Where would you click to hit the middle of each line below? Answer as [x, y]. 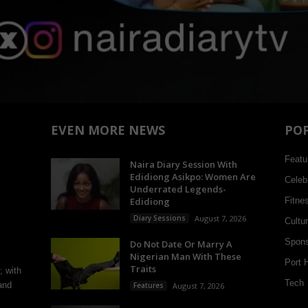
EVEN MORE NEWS [108, 130]
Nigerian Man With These [185, 256]
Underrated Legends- [178, 189]
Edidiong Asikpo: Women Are [192, 177]
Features [148, 285]
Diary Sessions [159, 218]
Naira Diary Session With [183, 164]
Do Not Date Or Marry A [181, 244]
